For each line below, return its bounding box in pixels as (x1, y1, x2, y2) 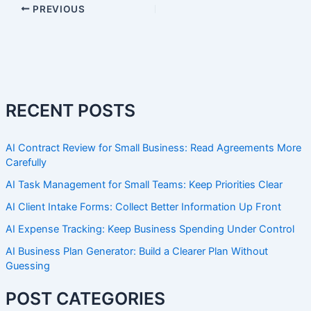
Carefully (5, 156, 47, 169)
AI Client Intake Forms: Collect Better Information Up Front (5, 201, 281, 214)
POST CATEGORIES (5, 288, 165, 310)
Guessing (5, 259, 50, 272)
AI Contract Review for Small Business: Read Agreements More (5, 142, 301, 155)
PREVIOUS (30, 3, 85, 15)
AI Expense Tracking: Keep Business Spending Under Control (5, 222, 294, 235)
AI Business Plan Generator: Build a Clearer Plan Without (5, 244, 268, 258)
